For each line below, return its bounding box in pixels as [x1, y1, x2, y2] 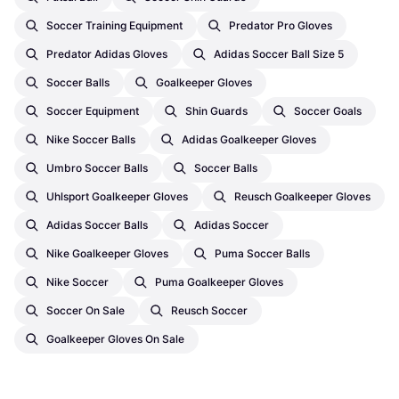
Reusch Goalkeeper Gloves [234, 189, 370, 203]
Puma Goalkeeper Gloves [155, 274, 283, 289]
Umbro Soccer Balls [46, 160, 148, 175]
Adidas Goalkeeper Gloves [182, 132, 316, 146]
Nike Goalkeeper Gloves [46, 246, 168, 260]
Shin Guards [185, 103, 248, 118]
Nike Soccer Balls [46, 132, 135, 146]
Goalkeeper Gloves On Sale [46, 331, 184, 346]
